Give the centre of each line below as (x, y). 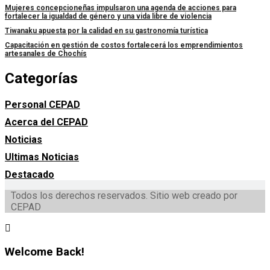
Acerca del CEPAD (46, 122)
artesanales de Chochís (46, 54)
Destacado (30, 175)
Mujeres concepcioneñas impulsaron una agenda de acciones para (121, 8)
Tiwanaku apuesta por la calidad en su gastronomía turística (106, 31)
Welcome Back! (45, 252)
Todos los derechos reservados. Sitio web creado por (124, 196)
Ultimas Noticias (42, 157)
